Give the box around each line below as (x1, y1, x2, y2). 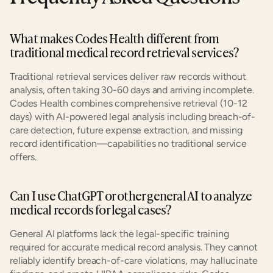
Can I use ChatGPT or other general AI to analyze (10, 186, 252, 204)
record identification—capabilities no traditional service (10, 138, 247, 149)
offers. (10, 151, 37, 163)
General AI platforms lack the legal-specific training (10, 228, 229, 239)
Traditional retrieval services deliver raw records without (10, 71, 246, 82)
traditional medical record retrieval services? (10, 43, 239, 61)
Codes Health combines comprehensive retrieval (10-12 (10, 97, 247, 109)
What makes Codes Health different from (10, 29, 219, 47)
